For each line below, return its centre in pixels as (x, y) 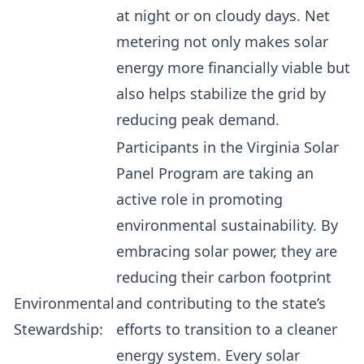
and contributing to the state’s (221, 303)
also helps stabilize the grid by (221, 93)
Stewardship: (58, 329)
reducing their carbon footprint (224, 277)
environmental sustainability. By (227, 225)
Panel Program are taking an (215, 173)
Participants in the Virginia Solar (227, 147)
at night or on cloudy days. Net (223, 15)
